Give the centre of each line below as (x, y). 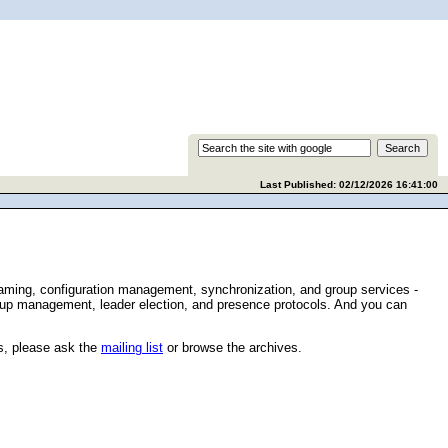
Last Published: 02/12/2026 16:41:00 (349, 184)
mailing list (132, 348)
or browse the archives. (232, 348)
